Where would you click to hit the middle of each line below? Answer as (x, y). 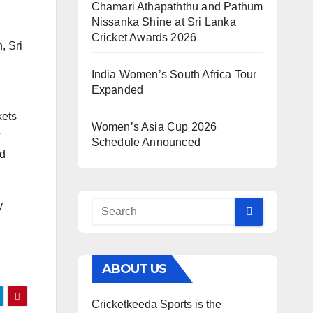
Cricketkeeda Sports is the (156, 304)
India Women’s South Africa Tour (174, 74)
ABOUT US (134, 269)
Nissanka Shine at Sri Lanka (163, 22)
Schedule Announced (146, 142)
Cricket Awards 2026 (144, 37)
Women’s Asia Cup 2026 (154, 126)
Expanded (117, 89)
